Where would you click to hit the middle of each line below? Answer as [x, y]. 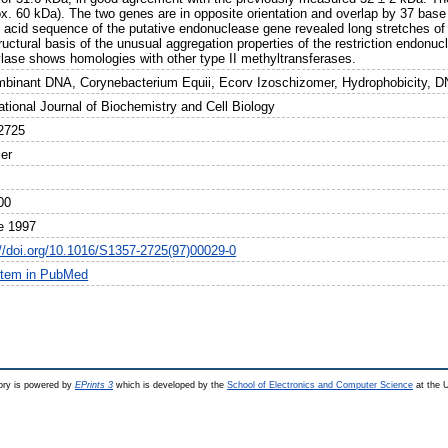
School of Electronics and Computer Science [320, 385]
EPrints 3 [94, 385]
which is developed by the [170, 385]
